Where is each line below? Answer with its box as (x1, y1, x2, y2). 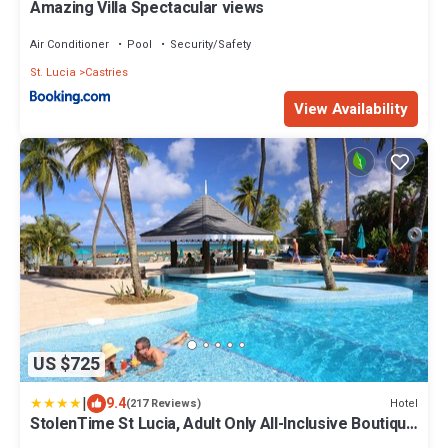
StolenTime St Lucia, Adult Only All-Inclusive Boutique (30, 412, 416, 437)
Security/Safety (170, 35, 251, 53)
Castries (85, 63, 128, 81)
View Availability (294, 97, 408, 120)
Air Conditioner (30, 35, 109, 53)
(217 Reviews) (126, 395, 201, 413)
